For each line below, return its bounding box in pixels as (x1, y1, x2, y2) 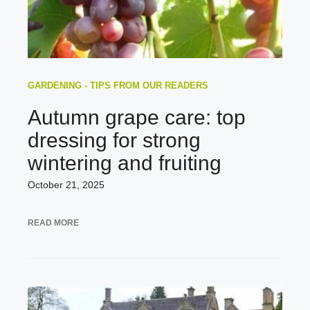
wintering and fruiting (28, 151, 221, 174)
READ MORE (28, 217, 79, 228)
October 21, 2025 (28, 179, 104, 190)
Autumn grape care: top (28, 105, 246, 129)
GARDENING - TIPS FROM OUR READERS (28, 80, 208, 91)
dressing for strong (28, 128, 201, 152)
